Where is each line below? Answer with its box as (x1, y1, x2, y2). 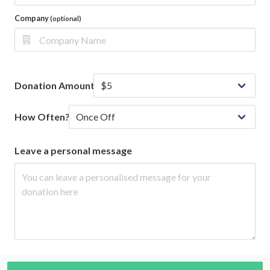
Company (14, 13, 50, 23)
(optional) (50, 14, 81, 22)
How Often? (14, 111, 70, 123)
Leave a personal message (14, 145, 132, 157)
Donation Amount (14, 80, 95, 92)
